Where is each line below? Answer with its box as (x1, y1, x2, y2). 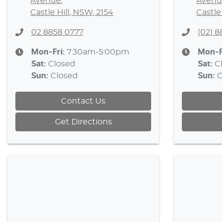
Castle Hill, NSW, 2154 (30, 8, 114, 16)
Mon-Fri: (31, 48, 67, 56)
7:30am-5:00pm (67, 48, 129, 56)
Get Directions (55, 118, 112, 126)
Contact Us (61, 97, 106, 105)
